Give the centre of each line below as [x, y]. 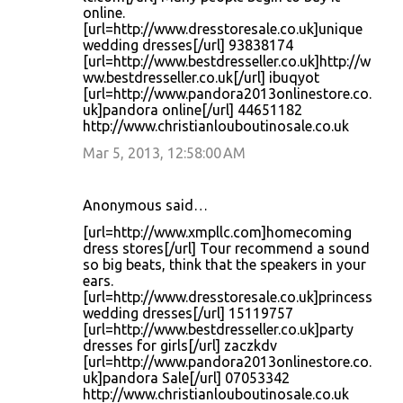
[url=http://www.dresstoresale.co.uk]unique [223, 29]
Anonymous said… [145, 205]
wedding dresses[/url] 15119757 [188, 313]
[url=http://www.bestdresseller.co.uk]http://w [227, 61]
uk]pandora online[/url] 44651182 [193, 110]
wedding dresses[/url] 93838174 [188, 45]
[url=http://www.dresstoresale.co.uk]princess [228, 297]
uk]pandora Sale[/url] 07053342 [186, 378]
